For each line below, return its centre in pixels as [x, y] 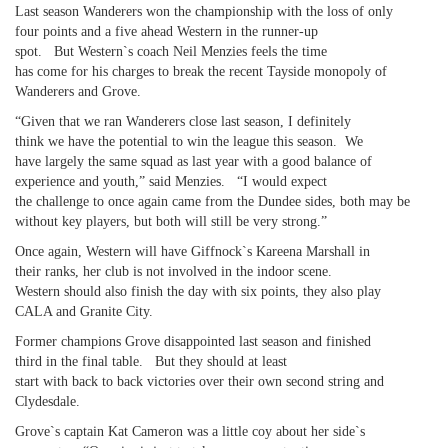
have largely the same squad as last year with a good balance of [193, 161]
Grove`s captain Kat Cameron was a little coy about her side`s [190, 431]
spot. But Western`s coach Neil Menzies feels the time [171, 51]
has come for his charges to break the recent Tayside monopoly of [201, 71]
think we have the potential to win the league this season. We [189, 141]
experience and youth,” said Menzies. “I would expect [171, 181]
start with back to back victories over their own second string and [199, 381]
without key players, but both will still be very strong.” [171, 221]
